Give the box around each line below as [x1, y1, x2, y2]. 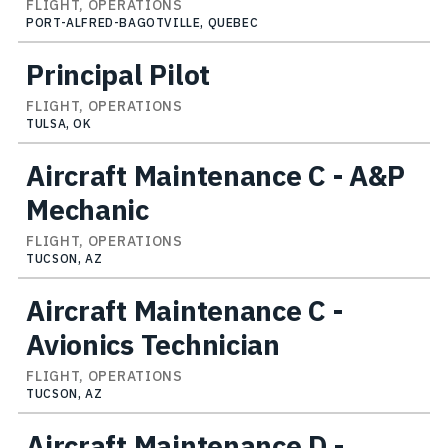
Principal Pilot [26, 55, 210, 93]
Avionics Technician [26, 325, 280, 363]
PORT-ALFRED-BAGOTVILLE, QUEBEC [26, 14, 259, 30]
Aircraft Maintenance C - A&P [26, 156, 405, 194]
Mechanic [26, 190, 149, 228]
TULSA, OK [26, 115, 92, 131]
